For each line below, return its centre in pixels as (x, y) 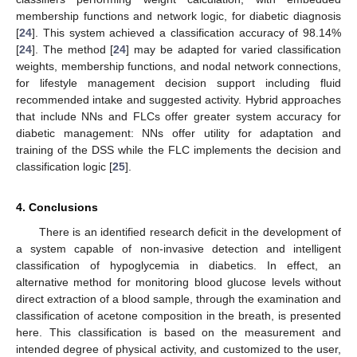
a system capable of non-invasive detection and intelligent (178, 248)
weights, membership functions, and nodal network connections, (178, 66)
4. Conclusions (57, 207)
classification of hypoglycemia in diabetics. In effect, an (178, 265)
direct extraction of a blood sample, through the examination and (178, 298)
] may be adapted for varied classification (234, 49)
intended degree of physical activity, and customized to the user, (178, 349)
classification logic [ (64, 166)
